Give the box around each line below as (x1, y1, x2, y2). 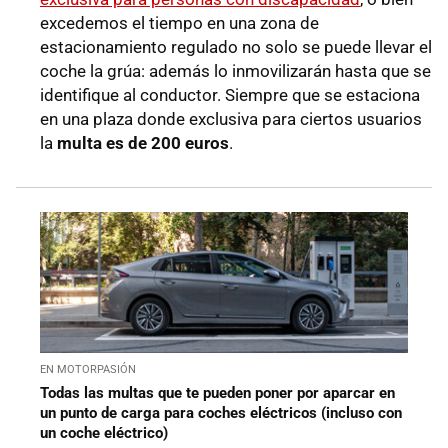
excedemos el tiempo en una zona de (40, 13, 319, 34)
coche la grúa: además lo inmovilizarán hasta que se (40, 61, 431, 82)
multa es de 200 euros (53, 133, 229, 154)
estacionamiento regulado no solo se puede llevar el (40, 37, 432, 58)
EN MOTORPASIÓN (40, 362, 136, 376)
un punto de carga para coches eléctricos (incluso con (40, 403, 402, 422)
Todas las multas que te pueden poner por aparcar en (40, 383, 395, 402)
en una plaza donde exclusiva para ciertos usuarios (40, 109, 422, 130)
